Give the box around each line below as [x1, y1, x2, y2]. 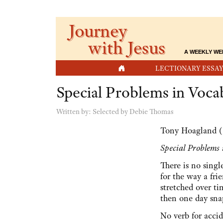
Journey [68, 19, 127, 42]
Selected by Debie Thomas [93, 107, 174, 116]
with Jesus [88, 36, 169, 59]
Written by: [56, 107, 93, 116]
